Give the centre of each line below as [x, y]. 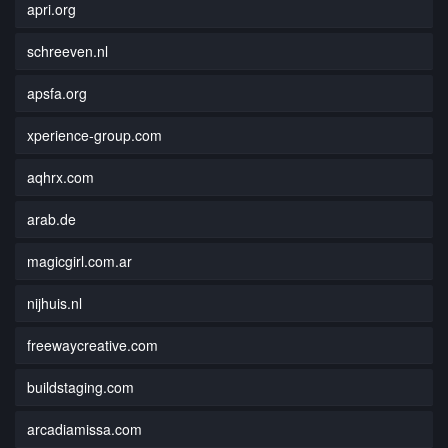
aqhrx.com [60, 176]
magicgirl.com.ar [79, 260]
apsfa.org [57, 92]
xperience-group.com [94, 134]
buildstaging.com [80, 386]
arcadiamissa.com [84, 428]
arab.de [51, 218]
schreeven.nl [67, 50]
